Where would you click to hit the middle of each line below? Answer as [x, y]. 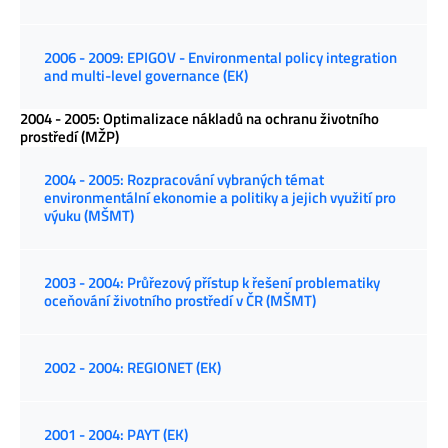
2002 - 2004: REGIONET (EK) [132, 368]
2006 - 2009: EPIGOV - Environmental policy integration [220, 58]
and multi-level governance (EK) [146, 76]
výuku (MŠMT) [89, 216]
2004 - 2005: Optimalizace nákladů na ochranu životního [199, 119]
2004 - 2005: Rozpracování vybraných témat [184, 180]
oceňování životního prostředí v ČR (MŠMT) [180, 301]
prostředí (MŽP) [69, 137]
